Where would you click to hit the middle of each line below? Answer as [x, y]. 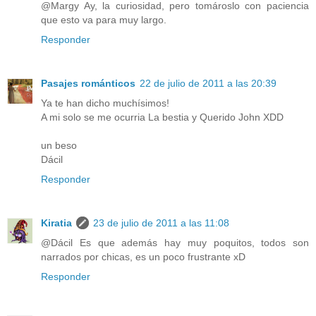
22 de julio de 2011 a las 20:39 [208, 83]
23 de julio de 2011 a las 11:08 [161, 223]
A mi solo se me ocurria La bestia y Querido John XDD [162, 117]
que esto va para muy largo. [104, 19]
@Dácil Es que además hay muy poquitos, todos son [175, 242]
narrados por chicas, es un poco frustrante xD [143, 256]
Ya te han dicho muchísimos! [105, 103]
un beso [59, 145]
